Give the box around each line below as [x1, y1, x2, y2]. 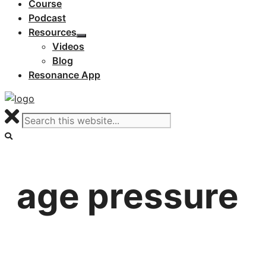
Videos [52, 40, 84, 52]
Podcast [28, 12, 66, 24]
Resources [28, 26, 77, 38]
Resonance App [28, 69, 100, 81]
